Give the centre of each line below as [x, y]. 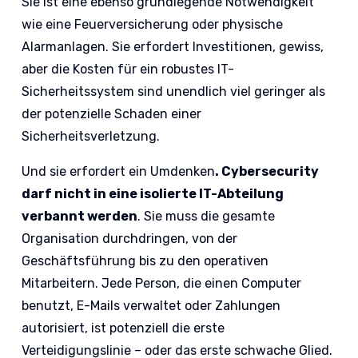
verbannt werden [80, 217]
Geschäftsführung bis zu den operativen [145, 261]
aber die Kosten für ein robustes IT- [128, 70]
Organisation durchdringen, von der [130, 239]
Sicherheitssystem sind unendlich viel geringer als [174, 92]
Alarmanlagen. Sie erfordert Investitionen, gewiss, [173, 47]
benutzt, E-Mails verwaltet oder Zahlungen [151, 306]
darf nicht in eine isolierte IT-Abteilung [153, 194]
